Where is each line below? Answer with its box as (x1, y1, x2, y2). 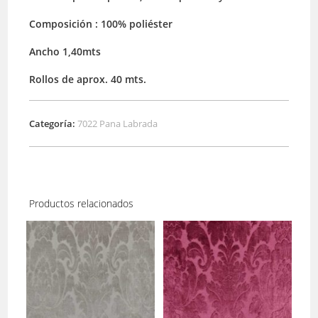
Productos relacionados (29, 196, 134, 210)
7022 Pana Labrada (77, 116, 158, 130)
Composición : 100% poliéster (29, 16, 173, 31)
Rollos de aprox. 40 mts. (29, 72, 147, 86)
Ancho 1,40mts (29, 44, 102, 58)
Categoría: (29, 116, 78, 130)
